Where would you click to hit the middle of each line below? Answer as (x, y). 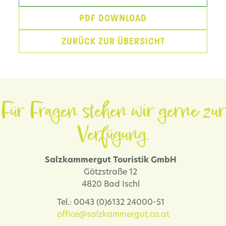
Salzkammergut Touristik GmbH (113, 160)
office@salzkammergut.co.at (113, 215)
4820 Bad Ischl (113, 184)
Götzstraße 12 (113, 172)
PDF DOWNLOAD (113, 18)
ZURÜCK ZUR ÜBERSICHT (113, 42)
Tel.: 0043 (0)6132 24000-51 (113, 203)
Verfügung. (113, 135)
